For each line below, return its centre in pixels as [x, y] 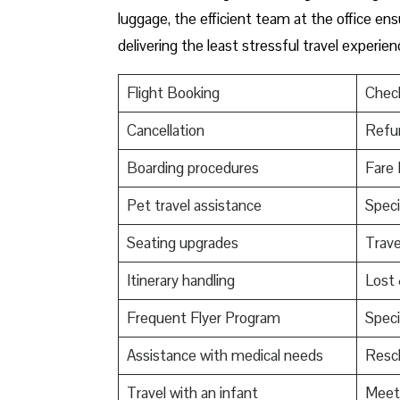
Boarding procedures [192, 168]
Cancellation [165, 131]
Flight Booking [173, 93]
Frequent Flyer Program [203, 318]
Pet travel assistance [194, 206]
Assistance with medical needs [225, 356]
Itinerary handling [180, 281]
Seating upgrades [182, 243]
